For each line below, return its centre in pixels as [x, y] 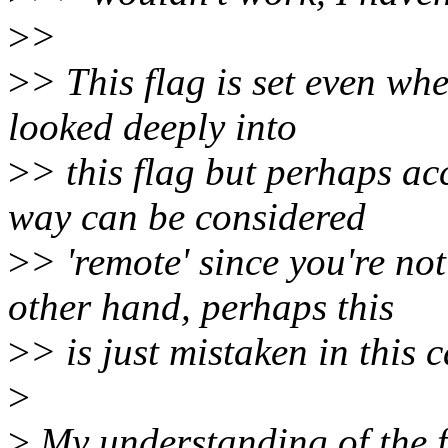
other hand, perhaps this [201, 307]
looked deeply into [152, 127]
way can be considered [187, 217]
